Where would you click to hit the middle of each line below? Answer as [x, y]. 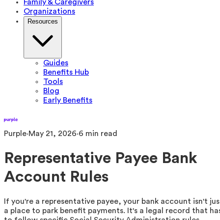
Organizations [49, 11]
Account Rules [56, 177]
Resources [43, 21]
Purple [15, 134]
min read [100, 134]
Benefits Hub [66, 72]
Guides [56, 63]
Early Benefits [68, 100]
